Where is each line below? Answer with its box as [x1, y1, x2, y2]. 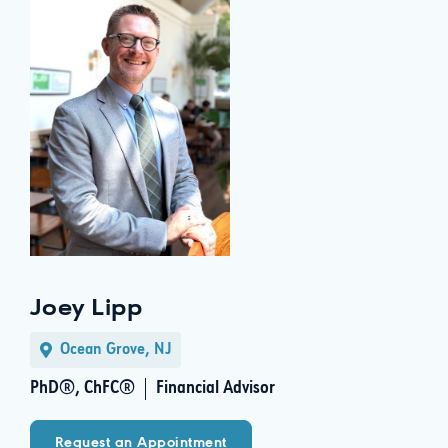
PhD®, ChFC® [30, 378, 135, 398]
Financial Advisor [156, 378, 275, 398]
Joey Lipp [30, 297, 143, 322]
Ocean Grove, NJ [60, 339, 172, 359]
